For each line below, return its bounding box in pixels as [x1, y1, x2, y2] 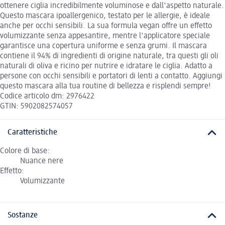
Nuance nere [20, 157, 63, 165]
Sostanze [8, 211, 38, 219]
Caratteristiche [8, 129, 57, 137]
